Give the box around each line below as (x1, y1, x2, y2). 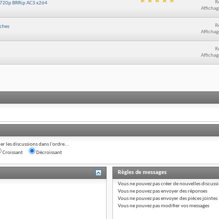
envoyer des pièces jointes (159, 196, 218, 201)
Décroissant (35, 150, 62, 155)
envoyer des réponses (159, 188, 207, 194)
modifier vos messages (159, 203, 209, 209)
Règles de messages (117, 169, 167, 175)
